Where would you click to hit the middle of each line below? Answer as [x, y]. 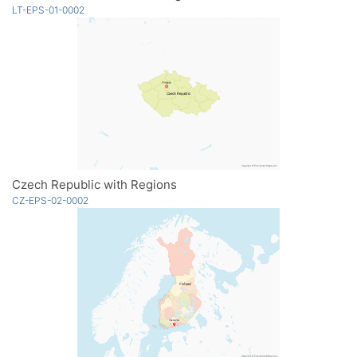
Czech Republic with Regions [94, 185]
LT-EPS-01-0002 [48, 10]
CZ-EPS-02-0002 [50, 201]
